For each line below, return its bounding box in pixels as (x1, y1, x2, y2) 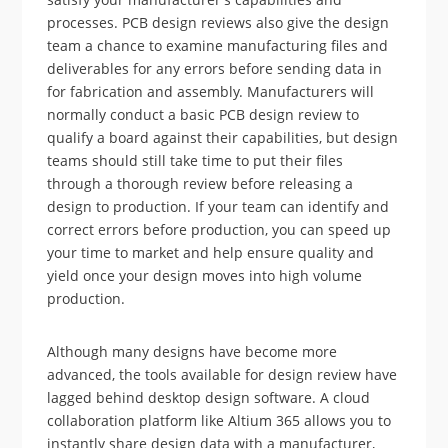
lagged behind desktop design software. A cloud (47, 387, 371, 407)
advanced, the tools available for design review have (47, 364, 398, 384)
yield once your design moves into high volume (47, 265, 363, 285)
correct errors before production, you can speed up (47, 219, 392, 239)
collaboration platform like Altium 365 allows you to (47, 410, 392, 430)
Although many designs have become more (47, 341, 338, 361)
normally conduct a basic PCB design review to (47, 104, 360, 124)
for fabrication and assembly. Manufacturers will (47, 81, 375, 101)
